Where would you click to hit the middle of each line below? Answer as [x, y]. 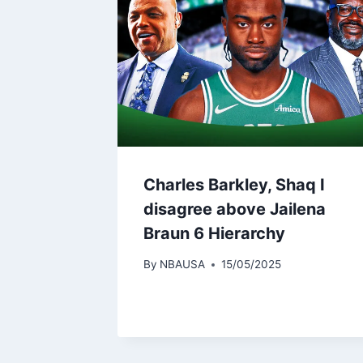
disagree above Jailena [235, 209]
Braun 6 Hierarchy [214, 233]
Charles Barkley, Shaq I [234, 184]
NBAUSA [183, 265]
